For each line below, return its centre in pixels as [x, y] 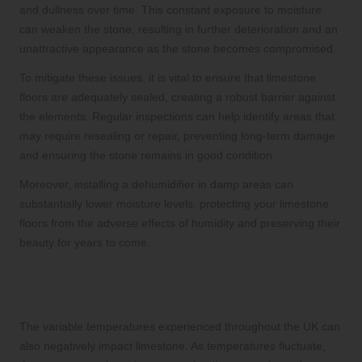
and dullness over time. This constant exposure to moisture [170, 10]
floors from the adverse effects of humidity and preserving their [180, 223]
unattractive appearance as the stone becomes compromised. [178, 49]
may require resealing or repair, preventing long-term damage [177, 136]
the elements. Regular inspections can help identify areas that [177, 117]
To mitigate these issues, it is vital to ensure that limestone [168, 78]
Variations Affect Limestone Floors [163, 297]
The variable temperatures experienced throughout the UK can [180, 327]
